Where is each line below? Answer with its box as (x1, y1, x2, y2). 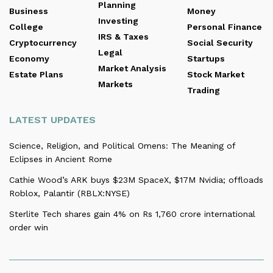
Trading (187, 85, 220, 95)
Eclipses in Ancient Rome (9, 154, 112, 164)
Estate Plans (9, 69, 63, 79)
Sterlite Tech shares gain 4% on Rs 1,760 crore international (9, 208, 255, 219)
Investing (98, 15, 138, 26)
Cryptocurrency (9, 37, 77, 48)
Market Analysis (98, 63, 166, 73)
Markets (98, 79, 133, 89)
